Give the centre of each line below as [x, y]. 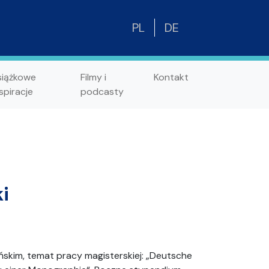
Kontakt [171, 77]
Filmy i [93, 77]
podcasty [102, 91]
